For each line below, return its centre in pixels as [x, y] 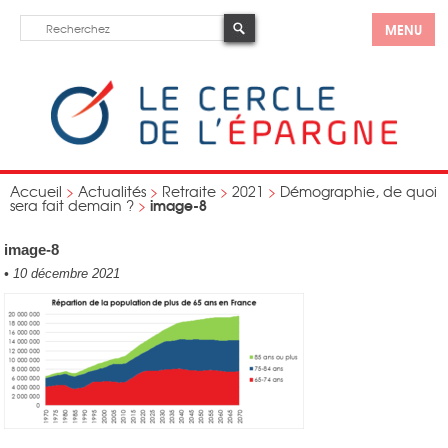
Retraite [189, 191]
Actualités [112, 191]
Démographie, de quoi [358, 191]
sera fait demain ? [72, 205]
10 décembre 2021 [65, 273]
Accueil [36, 191]
